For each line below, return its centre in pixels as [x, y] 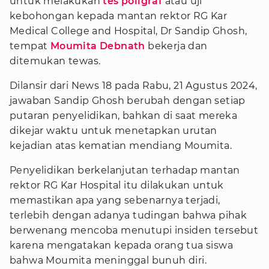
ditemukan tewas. [55, 61]
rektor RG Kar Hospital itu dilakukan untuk [117, 185]
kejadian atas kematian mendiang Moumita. [121, 146]
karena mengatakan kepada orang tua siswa [121, 245]
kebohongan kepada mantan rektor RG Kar [119, 16]
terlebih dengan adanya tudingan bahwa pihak [128, 215]
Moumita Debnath [98, 46]
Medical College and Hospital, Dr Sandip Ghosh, [128, 31]
